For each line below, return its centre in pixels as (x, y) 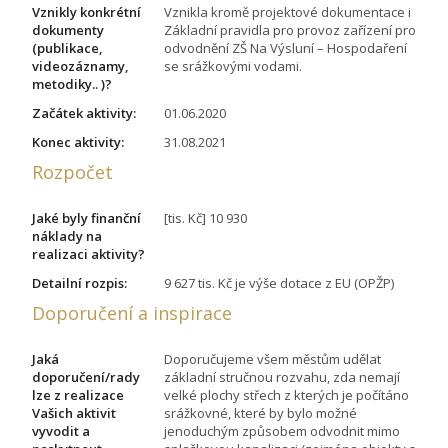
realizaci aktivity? (88, 254)
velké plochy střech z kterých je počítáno (286, 395)
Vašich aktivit (74, 413)
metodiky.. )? (72, 84)
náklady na (67, 236)
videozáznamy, (80, 66)
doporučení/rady (86, 377)
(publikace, (67, 48)
